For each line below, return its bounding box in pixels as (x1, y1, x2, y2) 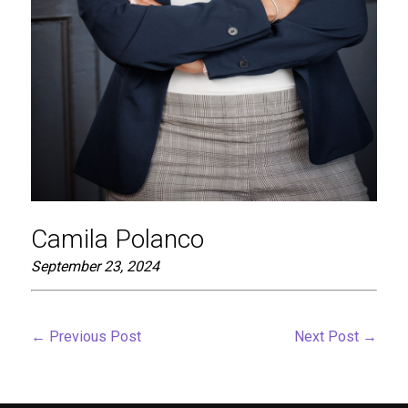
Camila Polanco (30, 224, 204, 254)
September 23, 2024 (30, 257, 159, 275)
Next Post (294, 327, 363, 345)
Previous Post (45, 327, 141, 345)
